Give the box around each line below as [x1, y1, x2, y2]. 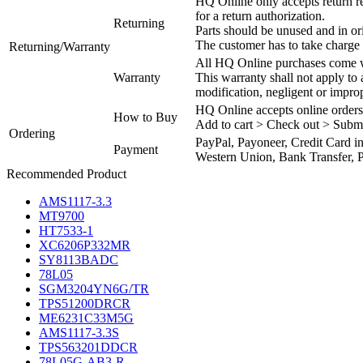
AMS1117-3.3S [39, 325, 119, 340]
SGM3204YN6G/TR [39, 281, 149, 296]
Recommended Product [6, 166, 126, 181]
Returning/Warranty [9, 39, 110, 53]
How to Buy [113, 109, 177, 124]
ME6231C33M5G [39, 310, 134, 325]
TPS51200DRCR [39, 296, 130, 310]
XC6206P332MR [39, 237, 130, 252]
